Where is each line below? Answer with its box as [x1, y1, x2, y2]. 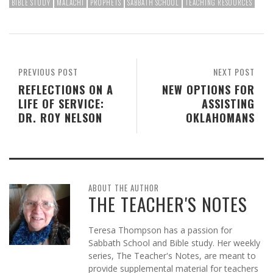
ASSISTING [202, 95, 255, 112]
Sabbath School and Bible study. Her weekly [88, 237, 260, 249]
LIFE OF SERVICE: [18, 95, 104, 112]
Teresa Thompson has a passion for [88, 224, 232, 236]
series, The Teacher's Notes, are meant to [88, 250, 256, 262]
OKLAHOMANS [186, 109, 255, 126]
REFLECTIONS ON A [18, 81, 113, 98]
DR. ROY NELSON [18, 109, 102, 126]
